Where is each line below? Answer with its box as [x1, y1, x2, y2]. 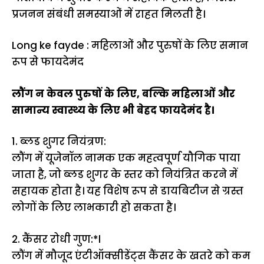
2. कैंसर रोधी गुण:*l [12, 232, 101, 246]
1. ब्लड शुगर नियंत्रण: [12, 134, 106, 148]
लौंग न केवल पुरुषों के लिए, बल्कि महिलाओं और [12, 86, 235, 101]
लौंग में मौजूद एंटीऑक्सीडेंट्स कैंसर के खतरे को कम [12, 248, 250, 263]
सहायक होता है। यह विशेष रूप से [12, 184, 158, 198]
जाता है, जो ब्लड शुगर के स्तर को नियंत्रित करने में [12, 167, 237, 181]
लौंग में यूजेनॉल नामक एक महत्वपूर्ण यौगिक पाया [12, 151, 240, 165]
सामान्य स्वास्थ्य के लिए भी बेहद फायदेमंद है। [12, 103, 214, 117]
